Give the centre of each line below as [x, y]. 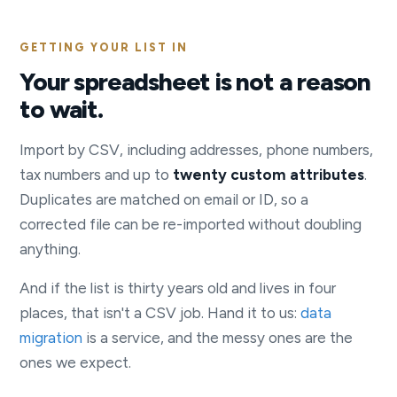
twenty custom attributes [269, 175]
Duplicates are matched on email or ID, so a [164, 200]
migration [51, 338]
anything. [51, 249]
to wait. [61, 109]
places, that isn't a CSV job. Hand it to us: [160, 313]
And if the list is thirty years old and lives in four [178, 288]
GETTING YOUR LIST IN [104, 48]
